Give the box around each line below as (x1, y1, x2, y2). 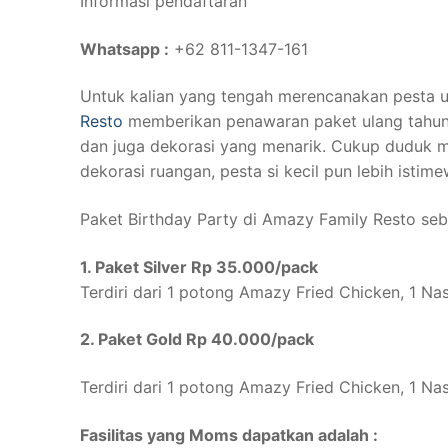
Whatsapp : (80, 38, 169, 59)
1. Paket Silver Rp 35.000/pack (80, 256, 318, 277)
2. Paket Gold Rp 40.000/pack (80, 329, 314, 350)
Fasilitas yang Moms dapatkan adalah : (80, 424, 378, 445)
